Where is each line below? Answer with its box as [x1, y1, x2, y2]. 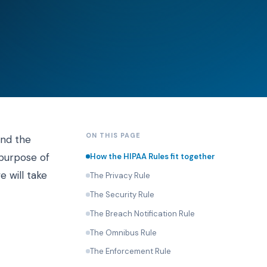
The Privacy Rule [90, 170, 150, 181]
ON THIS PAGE [86, 131, 141, 139]
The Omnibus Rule [90, 227, 157, 238]
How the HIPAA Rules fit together [90, 151, 215, 162]
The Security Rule [90, 189, 154, 200]
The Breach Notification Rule [90, 208, 195, 219]
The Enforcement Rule [90, 246, 171, 257]
